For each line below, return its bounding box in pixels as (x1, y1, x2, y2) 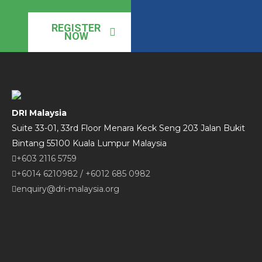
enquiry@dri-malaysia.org (16, 184, 119, 194)
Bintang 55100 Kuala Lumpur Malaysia (12, 138, 167, 149)
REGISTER (51, 22, 101, 34)
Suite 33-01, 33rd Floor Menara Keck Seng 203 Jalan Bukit (12, 123, 245, 133)
